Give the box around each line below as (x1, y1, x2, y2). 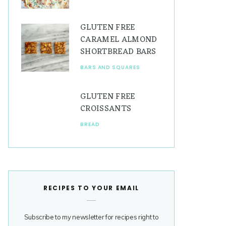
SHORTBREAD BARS (80, 45, 156, 60)
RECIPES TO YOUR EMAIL (43, 183, 140, 192)
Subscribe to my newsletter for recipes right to (24, 212, 159, 221)
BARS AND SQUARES (80, 64, 140, 72)
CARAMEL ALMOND (80, 33, 157, 47)
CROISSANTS (80, 102, 132, 117)
